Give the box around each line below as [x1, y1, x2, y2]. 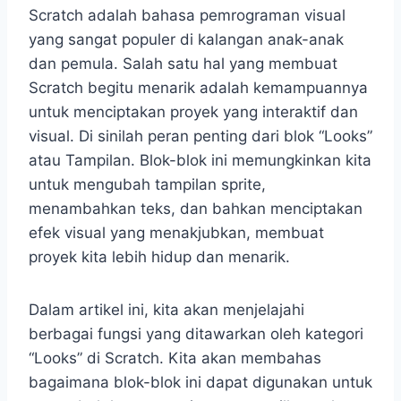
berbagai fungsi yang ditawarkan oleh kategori [29, 324, 363, 343]
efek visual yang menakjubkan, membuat [29, 223, 324, 242]
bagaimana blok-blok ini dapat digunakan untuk [29, 372, 372, 391]
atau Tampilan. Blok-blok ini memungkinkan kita [29, 150, 371, 169]
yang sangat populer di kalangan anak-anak [29, 30, 344, 48]
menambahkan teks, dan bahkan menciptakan [29, 199, 363, 218]
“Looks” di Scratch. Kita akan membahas [29, 348, 321, 367]
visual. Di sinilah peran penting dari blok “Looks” [29, 126, 372, 145]
